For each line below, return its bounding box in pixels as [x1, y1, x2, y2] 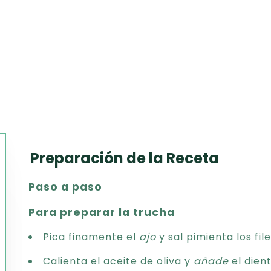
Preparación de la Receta [30, 148, 219, 168]
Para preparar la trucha [28, 205, 175, 220]
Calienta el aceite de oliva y [43, 254, 194, 268]
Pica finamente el [43, 230, 139, 244]
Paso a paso [28, 180, 103, 194]
